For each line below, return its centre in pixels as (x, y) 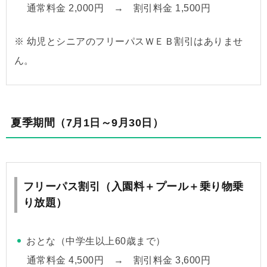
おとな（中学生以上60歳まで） (96, 241)
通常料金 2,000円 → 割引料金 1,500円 (119, 8)
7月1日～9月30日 (109, 122)
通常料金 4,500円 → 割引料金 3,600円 (119, 260)
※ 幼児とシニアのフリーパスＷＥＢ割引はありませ (128, 41)
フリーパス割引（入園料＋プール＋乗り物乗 (133, 186)
